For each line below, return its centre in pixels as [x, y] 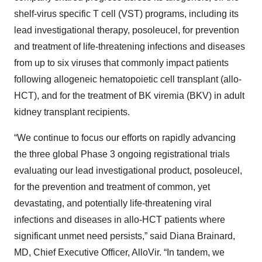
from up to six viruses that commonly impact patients [121, 63]
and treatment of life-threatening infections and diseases [130, 46]
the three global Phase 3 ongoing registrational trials [122, 154]
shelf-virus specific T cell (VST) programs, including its [126, 14]
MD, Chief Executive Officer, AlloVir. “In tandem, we [119, 252]
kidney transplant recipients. [72, 112]
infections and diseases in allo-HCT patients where [120, 220]
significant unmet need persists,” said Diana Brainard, [125, 236]
